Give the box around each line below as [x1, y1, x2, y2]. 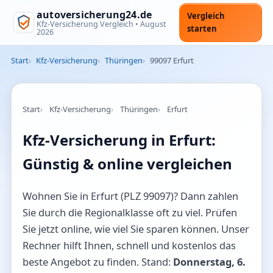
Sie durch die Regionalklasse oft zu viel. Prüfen [23, 205, 237, 219]
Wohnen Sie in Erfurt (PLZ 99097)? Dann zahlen [23, 188, 238, 203]
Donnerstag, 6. [173, 254, 246, 269]
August [140, 18, 166, 29]
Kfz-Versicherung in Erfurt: [23, 129, 216, 150]
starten [186, 23, 217, 34]
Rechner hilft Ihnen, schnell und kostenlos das [23, 238, 236, 252]
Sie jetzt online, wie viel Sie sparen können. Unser [23, 221, 249, 236]
